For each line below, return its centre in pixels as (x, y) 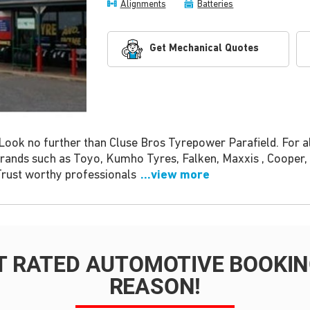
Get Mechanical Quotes (204, 49)
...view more (173, 176)
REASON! (155, 287)
